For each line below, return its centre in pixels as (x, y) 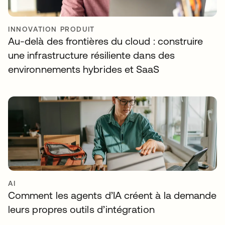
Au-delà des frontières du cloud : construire (106, 41)
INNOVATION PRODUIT (51, 29)
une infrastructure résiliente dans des (92, 55)
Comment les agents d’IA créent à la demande (113, 195)
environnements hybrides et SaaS (84, 69)
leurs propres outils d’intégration (81, 209)
